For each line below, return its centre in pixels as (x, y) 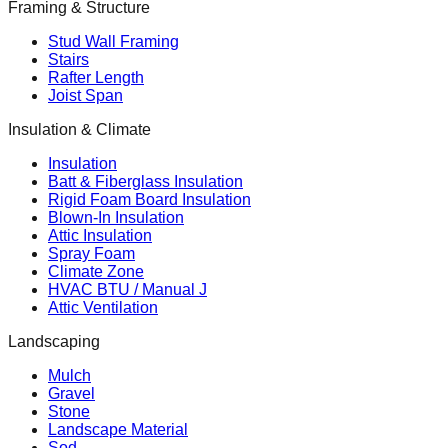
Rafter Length (96, 77)
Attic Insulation (100, 235)
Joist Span (85, 95)
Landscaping (54, 341)
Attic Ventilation (103, 307)
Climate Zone (96, 271)
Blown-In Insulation (116, 217)
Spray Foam (91, 253)
